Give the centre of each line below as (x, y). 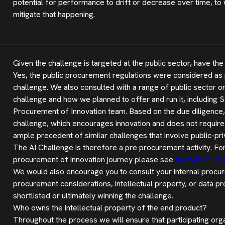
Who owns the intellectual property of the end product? (110, 208)
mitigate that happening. (54, 14)
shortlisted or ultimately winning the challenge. (93, 196)
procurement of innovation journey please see (94, 159)
